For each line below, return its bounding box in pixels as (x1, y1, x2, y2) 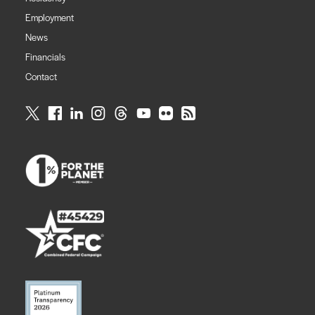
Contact (25, 69, 57, 83)
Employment (25, 10, 74, 24)
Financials (25, 49, 65, 63)
